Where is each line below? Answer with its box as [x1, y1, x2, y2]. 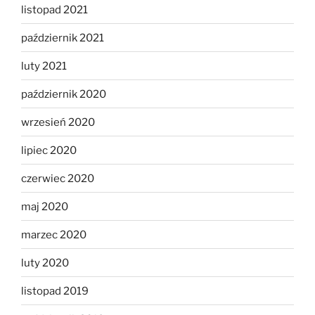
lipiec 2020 [21, 143, 77, 157]
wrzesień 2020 [21, 115, 95, 129]
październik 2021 [21, 31, 104, 44]
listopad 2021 [21, 3, 88, 16]
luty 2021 [21, 59, 67, 72]
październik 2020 [21, 87, 106, 101]
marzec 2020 [21, 228, 86, 241]
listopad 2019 [21, 284, 89, 297]
